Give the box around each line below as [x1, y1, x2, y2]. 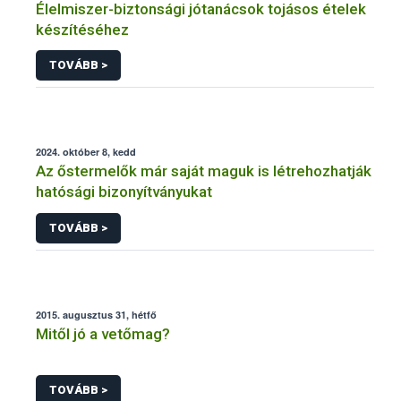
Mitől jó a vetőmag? [36, 324, 170, 343]
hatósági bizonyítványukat [36, 183, 212, 201]
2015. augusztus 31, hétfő [36, 307, 157, 321]
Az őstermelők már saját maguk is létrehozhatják [36, 162, 371, 181]
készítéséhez [36, 20, 129, 38]
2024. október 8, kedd [36, 145, 136, 159]
